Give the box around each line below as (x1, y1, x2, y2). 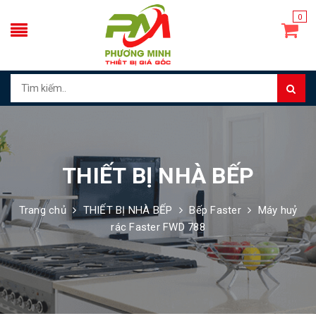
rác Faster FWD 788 (111, 220, 205, 233)
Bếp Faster (189, 203, 241, 217)
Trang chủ (18, 203, 66, 217)
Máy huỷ (257, 203, 298, 217)
